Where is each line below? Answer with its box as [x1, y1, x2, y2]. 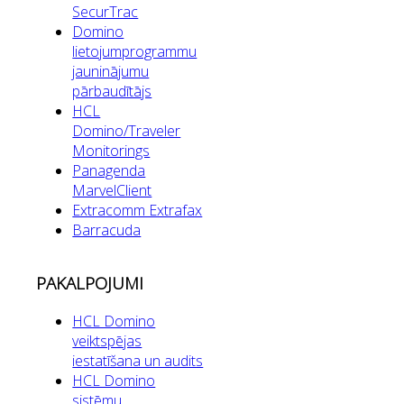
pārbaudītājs [72, 81, 152, 102]
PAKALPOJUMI [36, 271, 144, 295]
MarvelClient [72, 180, 152, 201]
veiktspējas [72, 330, 142, 351]
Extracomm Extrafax [72, 200, 203, 221]
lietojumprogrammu [72, 41, 197, 62]
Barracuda [72, 220, 142, 241]
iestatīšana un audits [72, 350, 204, 371]
